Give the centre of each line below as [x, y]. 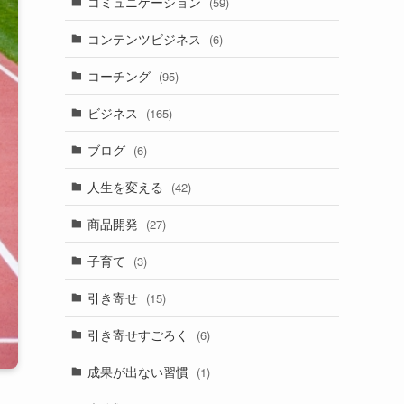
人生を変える [127, 186]
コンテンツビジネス [146, 38]
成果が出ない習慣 [139, 371]
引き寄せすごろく [139, 334]
